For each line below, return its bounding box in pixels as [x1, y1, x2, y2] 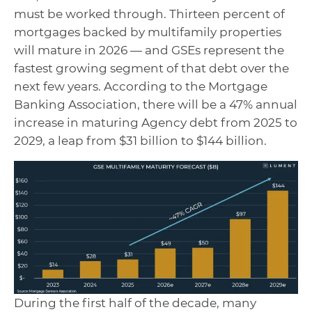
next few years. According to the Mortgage [14, 79, 267, 94]
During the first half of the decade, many [14, 296, 256, 311]
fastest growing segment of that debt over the [14, 61, 289, 76]
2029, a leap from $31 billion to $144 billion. [14, 134, 267, 148]
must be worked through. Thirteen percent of [14, 7, 285, 22]
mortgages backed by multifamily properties [14, 25, 281, 40]
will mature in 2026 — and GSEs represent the [14, 43, 284, 58]
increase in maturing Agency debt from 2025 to [14, 116, 297, 130]
